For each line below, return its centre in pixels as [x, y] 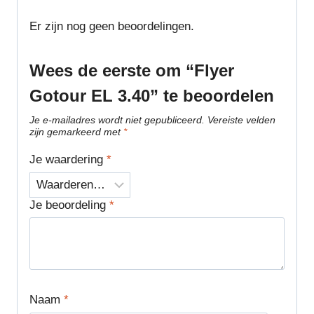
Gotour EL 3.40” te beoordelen [152, 95]
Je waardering [68, 159]
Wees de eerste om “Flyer [132, 70]
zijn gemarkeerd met [76, 132]
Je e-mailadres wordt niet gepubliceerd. [117, 120]
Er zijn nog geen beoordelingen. [112, 26]
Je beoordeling [69, 205]
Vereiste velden [241, 120]
